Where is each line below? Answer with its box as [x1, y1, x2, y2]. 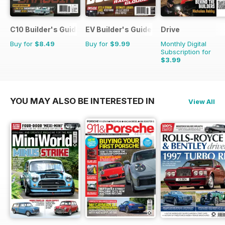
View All [188, 97, 215, 105]
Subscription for [161, 47, 211, 56]
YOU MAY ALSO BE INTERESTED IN [10, 95, 155, 106]
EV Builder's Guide [85, 25, 152, 34]
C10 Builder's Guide [10, 25, 80, 34]
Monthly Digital [161, 39, 206, 48]
